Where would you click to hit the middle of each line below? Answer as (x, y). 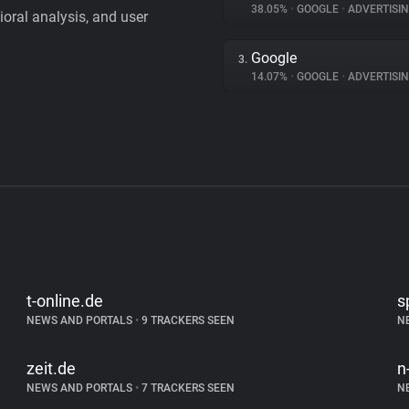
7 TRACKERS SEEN (187, 388)
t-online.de (65, 301)
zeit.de (52, 368)
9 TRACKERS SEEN (187, 320)
